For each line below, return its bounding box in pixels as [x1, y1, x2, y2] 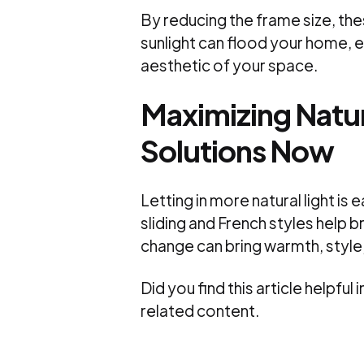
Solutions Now [140, 132, 334, 170]
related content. [140, 301, 259, 321]
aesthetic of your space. [140, 55, 318, 76]
